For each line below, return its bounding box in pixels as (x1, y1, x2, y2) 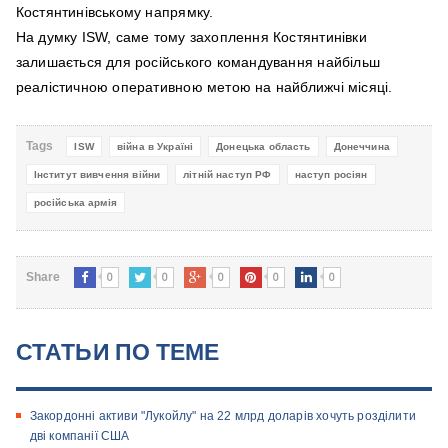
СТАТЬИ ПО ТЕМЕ (15, 333, 220, 369)
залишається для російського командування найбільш (15, 53, 380, 70)
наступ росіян (294, 168, 368, 180)
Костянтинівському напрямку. (15, 3, 214, 20)
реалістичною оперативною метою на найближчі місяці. (15, 78, 393, 95)
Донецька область (216, 140, 311, 152)
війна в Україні (116, 140, 194, 152)
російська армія (33, 196, 117, 208)
